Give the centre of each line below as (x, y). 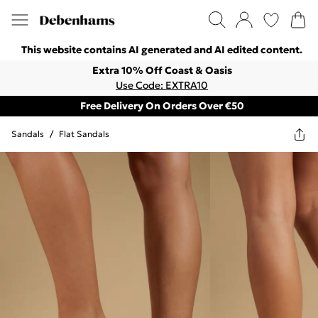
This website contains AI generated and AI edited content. (162, 50)
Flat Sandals (84, 134)
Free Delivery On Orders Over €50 (162, 106)
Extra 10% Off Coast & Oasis (162, 70)
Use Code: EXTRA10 (162, 85)
